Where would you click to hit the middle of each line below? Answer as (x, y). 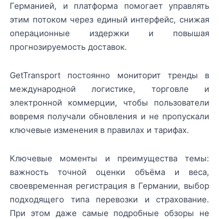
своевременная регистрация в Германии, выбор (109, 186)
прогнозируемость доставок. (68, 47)
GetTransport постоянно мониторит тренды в (109, 75)
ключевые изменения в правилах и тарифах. (99, 130)
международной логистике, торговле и (109, 89)
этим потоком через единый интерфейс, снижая (109, 19)
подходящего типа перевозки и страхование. (109, 200)
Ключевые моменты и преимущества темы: (109, 159)
